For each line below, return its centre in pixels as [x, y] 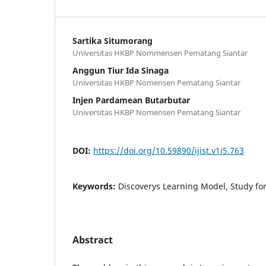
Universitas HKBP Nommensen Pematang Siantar [160, 53]
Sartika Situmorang [113, 41]
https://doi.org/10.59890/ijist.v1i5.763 [169, 151]
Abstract [93, 240]
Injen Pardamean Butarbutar [131, 100]
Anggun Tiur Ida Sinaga [121, 71]
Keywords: [95, 186]
